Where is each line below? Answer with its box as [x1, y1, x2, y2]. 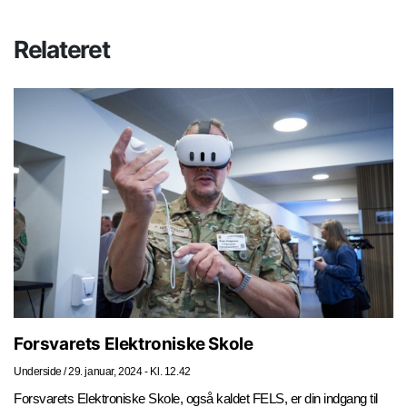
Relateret [14, 34, 110, 64]
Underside [14, 365, 62, 377]
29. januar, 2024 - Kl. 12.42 [68, 365, 191, 377]
